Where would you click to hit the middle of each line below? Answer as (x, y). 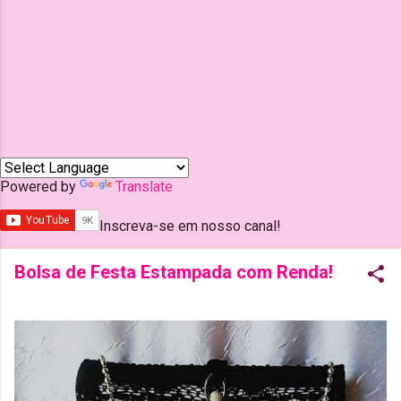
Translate (144, 187)
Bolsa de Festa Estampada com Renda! (174, 272)
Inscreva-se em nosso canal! (190, 226)
